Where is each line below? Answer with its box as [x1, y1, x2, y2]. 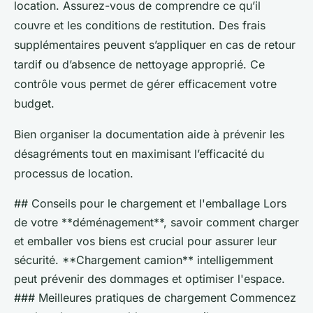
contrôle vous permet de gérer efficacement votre [14, 77, 277, 92]
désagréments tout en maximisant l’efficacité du [14, 147, 264, 161]
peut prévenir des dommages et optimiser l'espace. [14, 272, 285, 286]
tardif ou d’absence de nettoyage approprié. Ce [14, 57, 265, 72]
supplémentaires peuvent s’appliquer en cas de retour [14, 38, 296, 52]
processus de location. [14, 166, 133, 181]
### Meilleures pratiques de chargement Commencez [14, 291, 296, 305]
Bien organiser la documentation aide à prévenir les [14, 127, 284, 142]
